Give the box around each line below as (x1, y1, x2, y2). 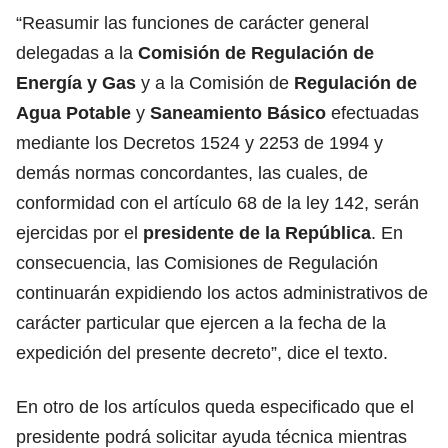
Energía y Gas (16, 72, 136, 93)
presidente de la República (143, 222, 371, 243)
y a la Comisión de (136, 72, 294, 93)
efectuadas (331, 102, 419, 123)
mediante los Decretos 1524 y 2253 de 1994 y (16, 132, 383, 153)
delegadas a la (16, 42, 138, 63)
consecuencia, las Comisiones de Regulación (16, 252, 378, 273)
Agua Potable (16, 102, 131, 123)
